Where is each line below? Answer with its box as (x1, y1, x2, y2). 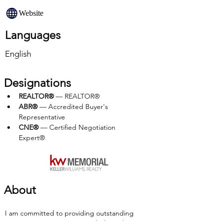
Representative (19, 112, 65, 121)
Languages (5, 29, 61, 42)
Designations (4, 76, 71, 90)
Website (19, 9, 43, 17)
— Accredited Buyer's (37, 102, 110, 111)
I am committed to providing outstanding (5, 209, 136, 218)
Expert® (19, 133, 45, 142)
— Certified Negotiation (38, 123, 117, 132)
